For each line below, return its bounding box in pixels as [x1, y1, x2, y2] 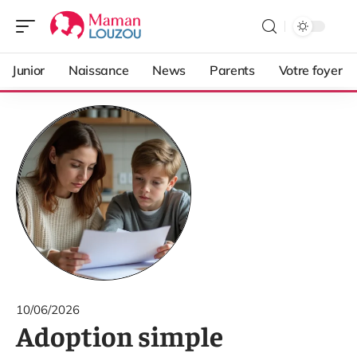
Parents [209, 62, 255, 78]
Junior [12, 62, 45, 78]
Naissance [69, 62, 129, 78]
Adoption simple [16, 317, 223, 353]
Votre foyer [278, 62, 343, 78]
